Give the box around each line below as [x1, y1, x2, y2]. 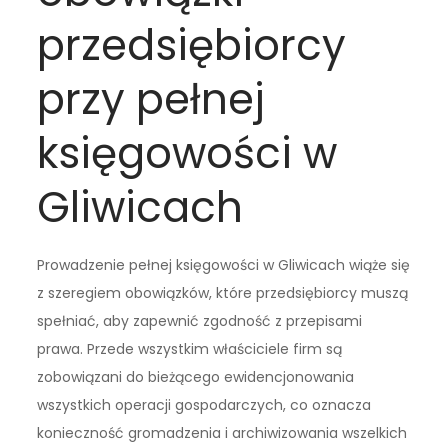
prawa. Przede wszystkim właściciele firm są [37, 339, 343, 360]
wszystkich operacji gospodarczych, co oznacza [37, 395, 372, 416]
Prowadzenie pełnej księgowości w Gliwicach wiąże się [37, 255, 411, 276]
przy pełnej [37, 70, 266, 130]
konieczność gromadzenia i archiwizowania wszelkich [37, 423, 408, 444]
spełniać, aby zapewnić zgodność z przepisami [37, 311, 363, 332]
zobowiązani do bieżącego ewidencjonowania [37, 367, 355, 388]
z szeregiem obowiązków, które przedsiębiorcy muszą [37, 283, 409, 304]
